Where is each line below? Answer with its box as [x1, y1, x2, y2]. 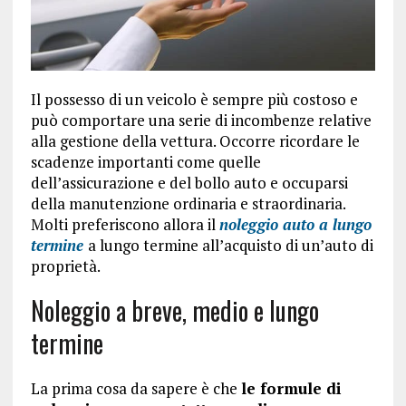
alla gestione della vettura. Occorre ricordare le [30, 130, 360, 152]
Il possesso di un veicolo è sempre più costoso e [30, 89, 358, 111]
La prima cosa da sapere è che [30, 378, 241, 400]
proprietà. [30, 256, 101, 277]
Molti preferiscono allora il [30, 214, 219, 236]
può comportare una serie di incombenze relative [30, 110, 372, 131]
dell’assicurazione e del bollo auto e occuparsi [30, 172, 348, 194]
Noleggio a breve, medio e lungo [30, 292, 319, 330]
